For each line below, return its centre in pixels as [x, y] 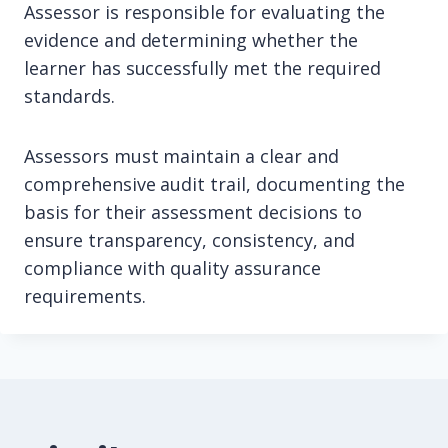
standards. [69, 96]
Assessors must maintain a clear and [181, 156]
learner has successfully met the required [202, 68]
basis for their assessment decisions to [193, 212]
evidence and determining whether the [191, 40]
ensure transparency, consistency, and [189, 240]
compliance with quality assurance [172, 268]
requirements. [85, 296]
